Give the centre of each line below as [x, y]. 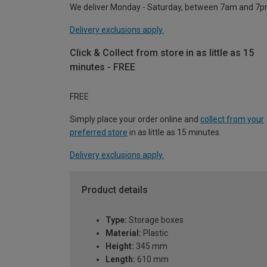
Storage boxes [155, 220]
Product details [115, 190]
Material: [123, 233]
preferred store [99, 133]
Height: [120, 246]
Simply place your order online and [135, 119]
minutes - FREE [103, 67]
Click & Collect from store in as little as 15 [162, 52]
